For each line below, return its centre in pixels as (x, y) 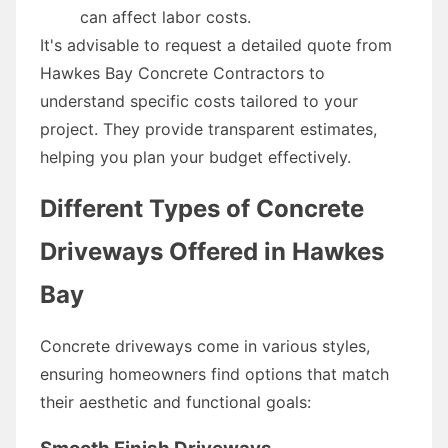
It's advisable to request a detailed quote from (216, 44)
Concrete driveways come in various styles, (205, 345)
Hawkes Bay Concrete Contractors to (182, 72)
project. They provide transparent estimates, (208, 128)
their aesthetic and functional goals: (175, 401)
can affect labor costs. (165, 16)
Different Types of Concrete (202, 208)
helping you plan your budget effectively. (195, 156)
